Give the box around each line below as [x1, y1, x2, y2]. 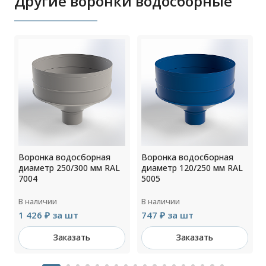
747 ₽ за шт [141, 209, 194, 221]
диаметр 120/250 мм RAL [141, 162, 243, 174]
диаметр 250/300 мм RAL [18, 162, 121, 174]
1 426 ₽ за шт [18, 209, 79, 221]
